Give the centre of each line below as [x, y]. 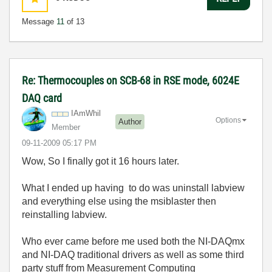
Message [39, 22]
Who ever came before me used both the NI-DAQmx [133, 241]
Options [228, 120]
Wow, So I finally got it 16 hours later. [100, 161]
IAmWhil [86, 113]
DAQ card [42, 98]
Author [130, 121]
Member [66, 127]
